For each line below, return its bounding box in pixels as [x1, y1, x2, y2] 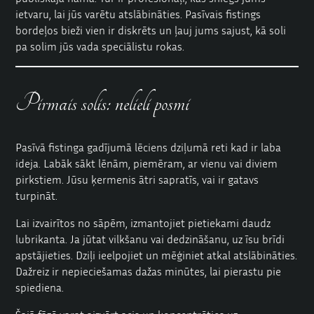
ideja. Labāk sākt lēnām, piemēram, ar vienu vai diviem [15, 156, 278, 170]
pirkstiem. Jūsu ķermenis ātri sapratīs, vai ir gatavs [15, 172, 259, 186]
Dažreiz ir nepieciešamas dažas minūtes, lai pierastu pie [15, 264, 282, 278]
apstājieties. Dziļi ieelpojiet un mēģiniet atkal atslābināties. [15, 247, 298, 262]
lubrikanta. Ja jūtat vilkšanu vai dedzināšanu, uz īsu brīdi [15, 231, 285, 246]
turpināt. [15, 188, 58, 203]
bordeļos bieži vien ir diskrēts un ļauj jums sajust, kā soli [15, 22, 287, 37]
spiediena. [15, 280, 64, 294]
